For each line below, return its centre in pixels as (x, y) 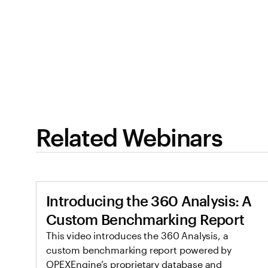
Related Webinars (129, 137)
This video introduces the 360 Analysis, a (137, 235)
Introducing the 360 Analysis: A (149, 201)
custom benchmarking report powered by (139, 250)
